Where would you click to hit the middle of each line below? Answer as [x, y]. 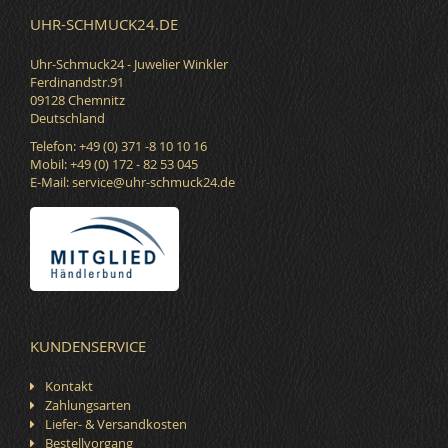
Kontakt [69, 386]
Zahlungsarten [88, 405]
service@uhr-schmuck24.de [153, 182]
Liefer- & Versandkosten [116, 424]
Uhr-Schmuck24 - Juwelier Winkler [129, 64]
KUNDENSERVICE [88, 346]
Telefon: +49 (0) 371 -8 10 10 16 [118, 146]
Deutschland [67, 118]
